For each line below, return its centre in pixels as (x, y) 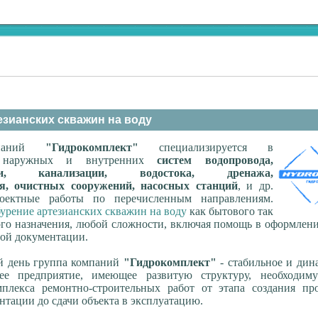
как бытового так (230, 212)
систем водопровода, (215, 160)
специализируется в (205, 148)
